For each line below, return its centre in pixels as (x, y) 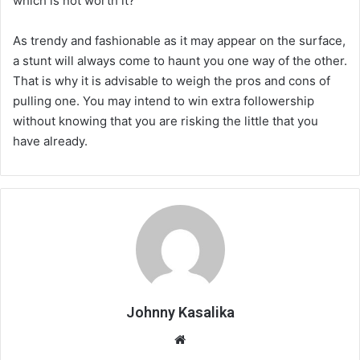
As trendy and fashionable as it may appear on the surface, (179, 40)
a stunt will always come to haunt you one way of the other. (180, 60)
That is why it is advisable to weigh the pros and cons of (172, 80)
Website (212, 338)
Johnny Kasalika (180, 312)
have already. (52, 141)
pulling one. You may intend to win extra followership (164, 100)
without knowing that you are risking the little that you (166, 121)
